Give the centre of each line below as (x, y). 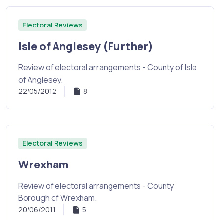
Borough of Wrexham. (57, 198)
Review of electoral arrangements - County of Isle (108, 68)
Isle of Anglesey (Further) (86, 46)
